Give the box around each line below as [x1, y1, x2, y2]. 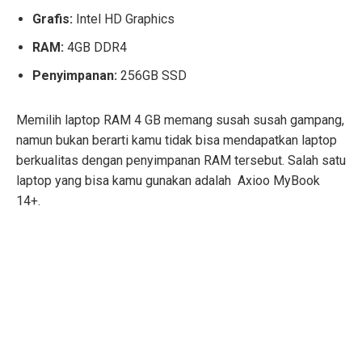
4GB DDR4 [67, 39, 127, 55]
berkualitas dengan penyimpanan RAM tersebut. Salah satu [16, 152, 346, 168]
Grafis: [32, 11, 73, 27]
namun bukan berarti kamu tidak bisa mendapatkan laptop [16, 132, 337, 148]
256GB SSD [117, 67, 187, 83]
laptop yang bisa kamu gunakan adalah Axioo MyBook [16, 172, 320, 188]
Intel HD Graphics [73, 11, 175, 27]
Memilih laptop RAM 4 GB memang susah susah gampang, [16, 112, 344, 128]
